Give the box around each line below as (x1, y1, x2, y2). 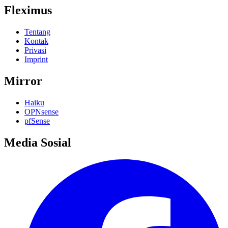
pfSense (24, 116, 50, 125)
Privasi (24, 45, 46, 54)
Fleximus (4, 3, 52, 17)
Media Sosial (4, 135, 71, 149)
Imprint (24, 54, 48, 64)
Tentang (24, 27, 50, 36)
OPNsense (24, 107, 59, 116)
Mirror (4, 74, 42, 88)
